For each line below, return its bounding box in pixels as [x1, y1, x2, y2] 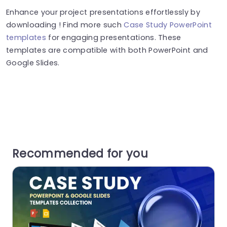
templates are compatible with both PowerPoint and [6, 45, 208, 55]
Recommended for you [12, 145, 148, 162]
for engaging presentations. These [46, 32, 181, 43]
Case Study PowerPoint [124, 19, 212, 30]
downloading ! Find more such [6, 19, 124, 30]
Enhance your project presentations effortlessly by [6, 7, 201, 17]
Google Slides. [6, 57, 60, 68]
